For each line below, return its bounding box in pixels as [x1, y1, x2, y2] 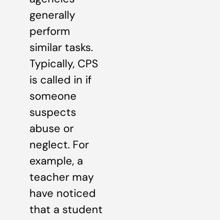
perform [29, 24, 70, 39]
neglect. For [29, 137, 89, 152]
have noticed [29, 186, 96, 201]
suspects [29, 105, 76, 120]
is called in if [29, 73, 91, 87]
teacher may [29, 170, 94, 185]
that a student [29, 202, 103, 217]
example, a [29, 154, 83, 168]
